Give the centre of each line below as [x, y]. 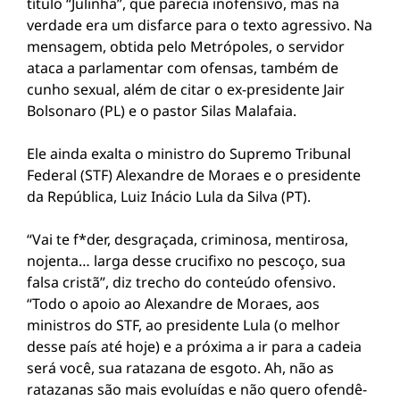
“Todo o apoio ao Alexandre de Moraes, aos [173, 304]
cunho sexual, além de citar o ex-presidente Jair [186, 89]
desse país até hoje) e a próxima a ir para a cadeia [194, 346]
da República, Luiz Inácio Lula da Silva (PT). [169, 196]
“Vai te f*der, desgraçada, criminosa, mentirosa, [187, 239]
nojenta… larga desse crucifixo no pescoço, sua [186, 261]
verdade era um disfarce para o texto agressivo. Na [200, 25]
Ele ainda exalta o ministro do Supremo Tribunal [189, 154]
